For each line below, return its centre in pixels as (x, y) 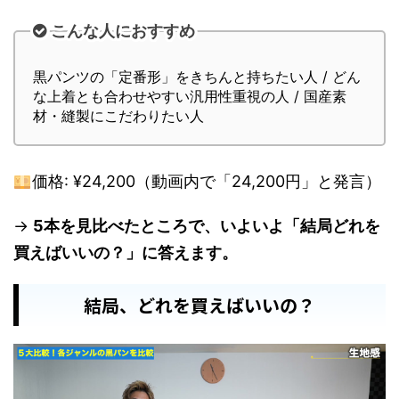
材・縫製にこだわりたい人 (118, 115)
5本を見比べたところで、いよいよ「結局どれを (207, 225)
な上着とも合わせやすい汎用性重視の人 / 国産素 (190, 96)
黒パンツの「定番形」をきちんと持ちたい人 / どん (197, 76)
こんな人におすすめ (123, 31)
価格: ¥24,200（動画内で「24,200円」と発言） (206, 181)
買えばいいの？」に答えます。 (126, 252)
